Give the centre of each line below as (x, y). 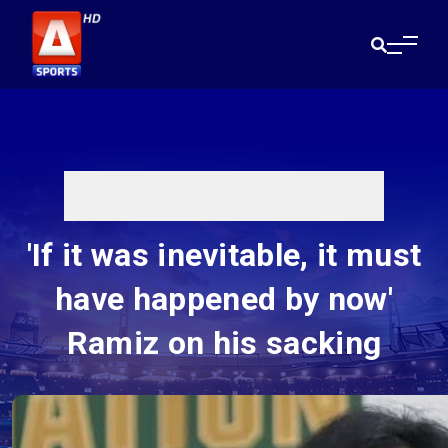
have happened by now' (224, 299)
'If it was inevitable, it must (224, 255)
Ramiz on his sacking (224, 343)
